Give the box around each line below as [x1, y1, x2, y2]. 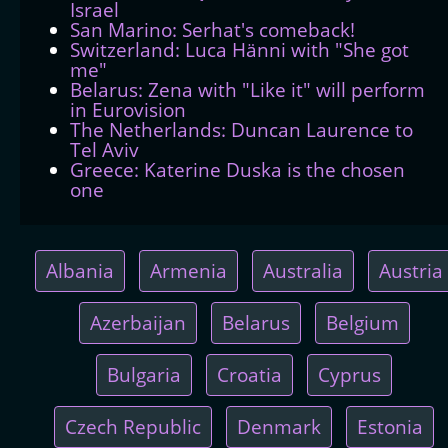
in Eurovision [70, 96, 186, 122]
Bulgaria [107, 361, 181, 387]
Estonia [357, 413, 423, 439]
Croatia [217, 361, 282, 387]
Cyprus [318, 361, 381, 387]
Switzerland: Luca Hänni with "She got [70, 36, 409, 62]
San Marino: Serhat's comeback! [70, 16, 355, 42]
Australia [262, 257, 343, 283]
